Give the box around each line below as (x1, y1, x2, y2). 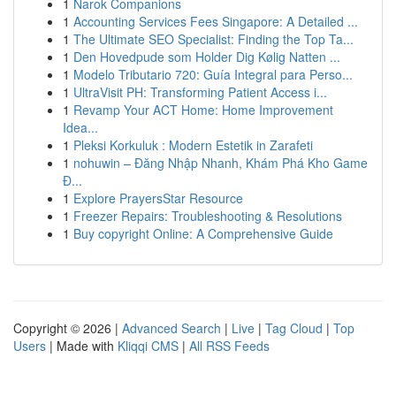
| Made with (46, 337, 118, 354)
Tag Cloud (265, 319, 323, 337)
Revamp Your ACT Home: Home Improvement (73, 101, 333, 118)
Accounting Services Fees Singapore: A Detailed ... (73, 12, 358, 30)
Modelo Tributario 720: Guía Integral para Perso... (73, 65, 353, 83)
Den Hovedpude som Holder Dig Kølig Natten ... (73, 48, 340, 65)
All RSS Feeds (189, 337, 270, 354)
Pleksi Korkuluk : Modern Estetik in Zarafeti (73, 136, 313, 154)
